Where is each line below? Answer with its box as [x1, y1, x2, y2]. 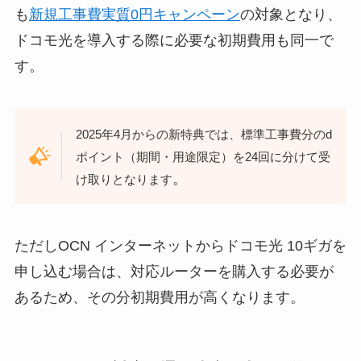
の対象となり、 [239, 6, 342, 23]
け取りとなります [76, 172, 173, 186]
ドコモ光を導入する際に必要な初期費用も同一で [14, 31, 334, 48]
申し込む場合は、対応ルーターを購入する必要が [14, 263, 334, 280]
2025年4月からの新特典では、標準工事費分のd [76, 127, 333, 141]
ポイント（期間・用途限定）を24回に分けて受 [76, 149, 331, 164]
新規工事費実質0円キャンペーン [28, 6, 240, 23]
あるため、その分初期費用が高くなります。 [14, 289, 305, 306]
